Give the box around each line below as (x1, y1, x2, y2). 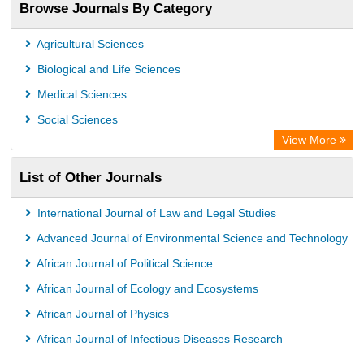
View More (282, 133, 340, 146)
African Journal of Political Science (34, 257, 213, 270)
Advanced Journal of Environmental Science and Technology (34, 232, 348, 245)
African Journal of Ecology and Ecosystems (34, 282, 258, 295)
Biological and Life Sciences (34, 63, 180, 76)
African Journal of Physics (34, 307, 169, 320)
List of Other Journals (19, 169, 162, 185)
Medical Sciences (34, 88, 127, 101)
